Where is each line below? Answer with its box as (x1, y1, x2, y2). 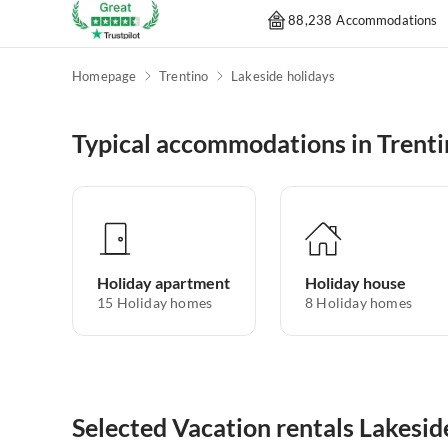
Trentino (159, 68, 209, 85)
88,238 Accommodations (288, 11, 438, 28)
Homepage (72, 68, 137, 85)
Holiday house (305, 273, 406, 293)
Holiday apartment (97, 273, 230, 293)
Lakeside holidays (231, 68, 336, 85)
